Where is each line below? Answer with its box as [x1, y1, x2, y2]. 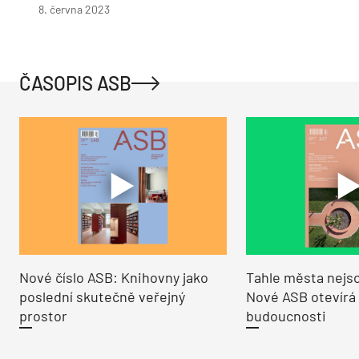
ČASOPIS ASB [19, 71, 131, 95]
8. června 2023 [38, 2, 110, 16]
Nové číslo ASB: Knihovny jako [19, 268, 208, 287]
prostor [19, 307, 67, 325]
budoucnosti [245, 307, 326, 325]
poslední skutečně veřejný [19, 288, 185, 306]
